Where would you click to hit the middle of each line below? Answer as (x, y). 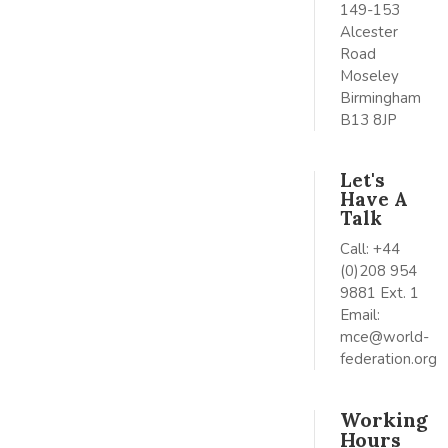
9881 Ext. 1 (379, 293)
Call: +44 (369, 249)
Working (383, 419)
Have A (373, 199)
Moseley (369, 76)
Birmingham (380, 98)
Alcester (368, 32)
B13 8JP (368, 120)
